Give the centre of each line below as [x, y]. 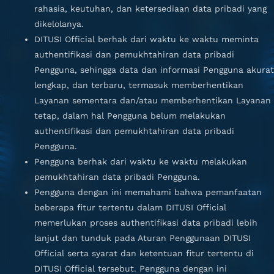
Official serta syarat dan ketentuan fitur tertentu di [144, 253]
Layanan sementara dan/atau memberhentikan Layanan [153, 100]
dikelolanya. [59, 24]
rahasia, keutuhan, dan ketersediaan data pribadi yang [150, 9]
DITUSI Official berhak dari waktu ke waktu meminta [146, 39]
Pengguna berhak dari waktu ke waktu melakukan [141, 161]
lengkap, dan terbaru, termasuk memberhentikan [139, 85]
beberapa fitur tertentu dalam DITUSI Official [130, 207]
